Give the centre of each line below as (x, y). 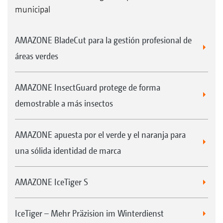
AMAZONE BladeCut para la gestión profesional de (103, 40)
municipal (33, 9)
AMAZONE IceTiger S (52, 182)
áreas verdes (37, 56)
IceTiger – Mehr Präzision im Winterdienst (89, 213)
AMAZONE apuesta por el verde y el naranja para (100, 134)
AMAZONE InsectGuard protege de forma (88, 87)
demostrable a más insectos (64, 103)
